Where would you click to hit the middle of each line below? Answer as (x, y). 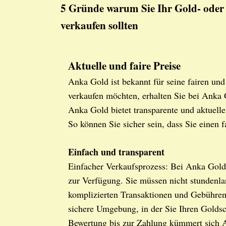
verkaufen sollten (99, 25)
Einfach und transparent (116, 152)
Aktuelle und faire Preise (124, 66)
